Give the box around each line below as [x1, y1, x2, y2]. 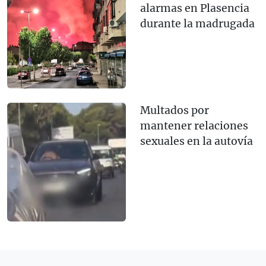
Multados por [140, 104, 209, 118]
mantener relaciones [140, 119, 248, 133]
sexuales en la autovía [140, 135, 253, 148]
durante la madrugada [140, 17, 255, 31]
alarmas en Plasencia [140, 2, 249, 15]
